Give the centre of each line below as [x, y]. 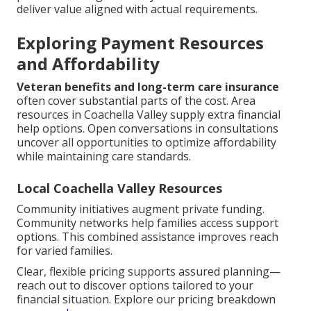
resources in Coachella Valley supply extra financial [149, 115]
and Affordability [88, 64]
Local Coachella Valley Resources [119, 188]
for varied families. [65, 251]
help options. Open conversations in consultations [148, 129]
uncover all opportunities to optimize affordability [146, 143]
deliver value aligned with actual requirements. [137, 9]
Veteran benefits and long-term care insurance [148, 87]
